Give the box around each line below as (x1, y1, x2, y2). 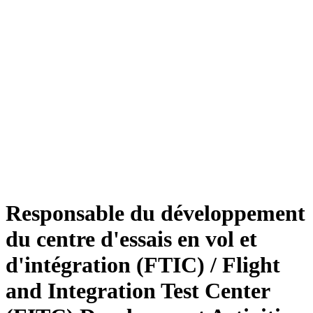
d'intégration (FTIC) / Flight (6, 252, 280, 278)
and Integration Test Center (6, 278, 270, 304)
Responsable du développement (6, 201, 305, 226)
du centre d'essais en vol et (6, 226, 257, 252)
